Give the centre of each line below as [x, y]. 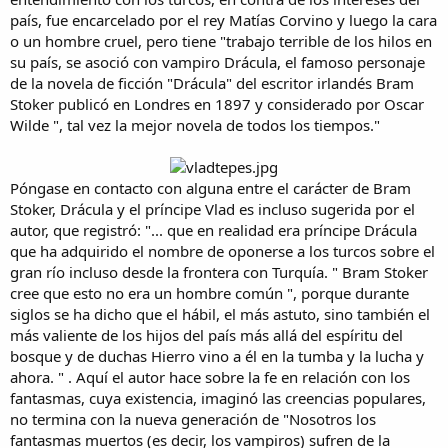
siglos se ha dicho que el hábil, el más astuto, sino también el [220, 314]
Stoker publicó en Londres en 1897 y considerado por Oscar [217, 104]
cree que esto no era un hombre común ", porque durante [209, 293]
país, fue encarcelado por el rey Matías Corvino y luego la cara [223, 20]
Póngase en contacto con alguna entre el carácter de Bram [210, 188]
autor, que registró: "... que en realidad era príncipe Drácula [213, 230]
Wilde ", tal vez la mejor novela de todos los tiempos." [195, 125]
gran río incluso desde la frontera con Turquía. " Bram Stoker [219, 272]
